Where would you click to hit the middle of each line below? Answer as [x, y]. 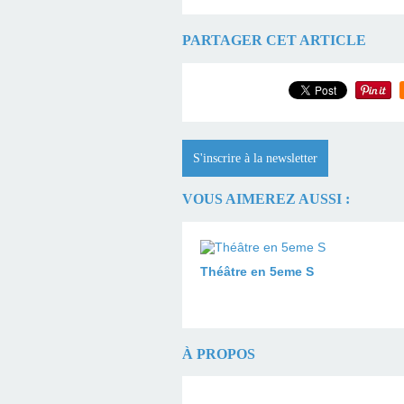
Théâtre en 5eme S [257, 271]
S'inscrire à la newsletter [255, 158]
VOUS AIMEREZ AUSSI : [266, 199]
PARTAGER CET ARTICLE [274, 41]
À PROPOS [219, 353]
